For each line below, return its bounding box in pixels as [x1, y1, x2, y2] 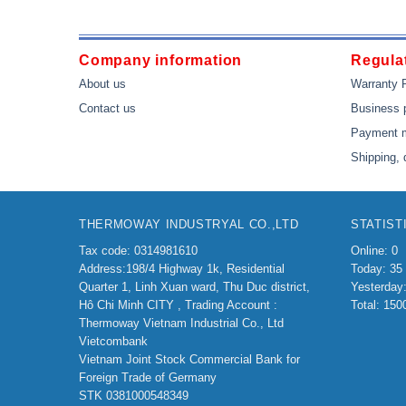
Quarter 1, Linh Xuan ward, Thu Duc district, [79, 280, 310, 295]
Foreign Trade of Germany [79, 371, 217, 385]
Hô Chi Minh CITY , [79, 298, 185, 313]
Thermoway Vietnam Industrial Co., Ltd [79, 316, 284, 331]
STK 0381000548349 [79, 389, 188, 403]
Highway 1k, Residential [159, 262, 285, 276]
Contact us [79, 101, 136, 116]
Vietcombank [79, 334, 148, 349]
